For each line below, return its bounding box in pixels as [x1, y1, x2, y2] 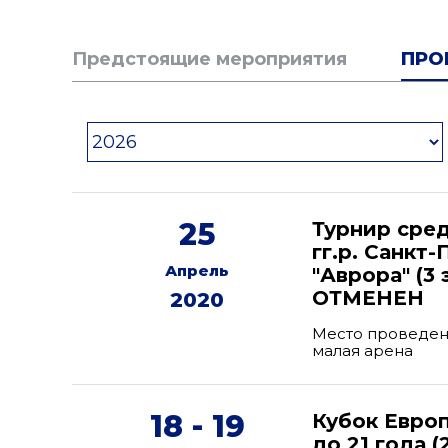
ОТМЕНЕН [312, 286, 424, 310]
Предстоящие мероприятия [72, 48, 347, 70]
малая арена [312, 341, 413, 360]
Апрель [165, 261, 229, 280]
